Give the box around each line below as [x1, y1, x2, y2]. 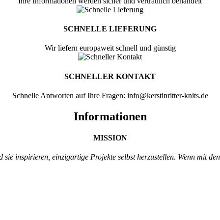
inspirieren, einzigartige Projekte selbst [15, 153, 137, 162]
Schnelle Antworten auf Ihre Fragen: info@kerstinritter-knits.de [12, 91, 208, 100]
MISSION [93, 134, 127, 142]
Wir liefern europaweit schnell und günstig [44, 44, 176, 53]
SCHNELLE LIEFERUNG [63, 25, 157, 33]
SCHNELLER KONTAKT [64, 72, 156, 81]
